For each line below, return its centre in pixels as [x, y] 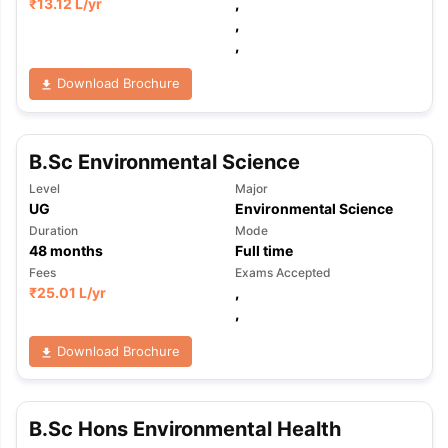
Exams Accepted [282, 272]
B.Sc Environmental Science [164, 161]
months [74, 250]
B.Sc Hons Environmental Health [184, 429]
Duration [53, 230]
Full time [263, 250]
